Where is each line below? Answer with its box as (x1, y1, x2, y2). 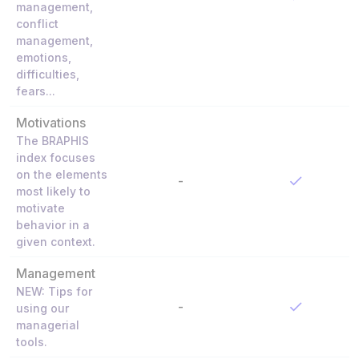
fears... (16, 83, 55, 98)
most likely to (16, 184, 91, 198)
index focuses (16, 150, 95, 164)
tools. (16, 334, 47, 349)
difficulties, (16, 67, 79, 81)
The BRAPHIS (16, 133, 89, 147)
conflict (16, 16, 58, 30)
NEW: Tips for (16, 284, 92, 298)
